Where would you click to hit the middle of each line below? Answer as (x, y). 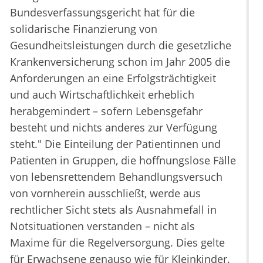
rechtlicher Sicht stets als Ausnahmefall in (113, 210)
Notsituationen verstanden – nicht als (102, 226)
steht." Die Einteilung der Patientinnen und (115, 144)
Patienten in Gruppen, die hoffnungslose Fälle (123, 161)
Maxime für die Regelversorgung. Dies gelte (117, 243)
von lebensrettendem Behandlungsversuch (116, 177)
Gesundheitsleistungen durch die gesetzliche (121, 45)
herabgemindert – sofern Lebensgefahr (106, 111)
